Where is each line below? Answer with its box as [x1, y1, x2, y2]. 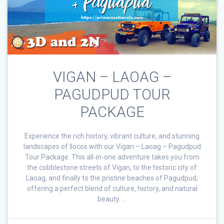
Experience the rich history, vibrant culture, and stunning [24, 131, 199, 140]
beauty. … [97, 194, 126, 203]
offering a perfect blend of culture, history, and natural [26, 184, 197, 192]
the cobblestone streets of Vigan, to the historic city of [27, 163, 197, 171]
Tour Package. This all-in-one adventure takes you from [24, 152, 199, 161]
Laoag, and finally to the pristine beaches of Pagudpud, [26, 173, 198, 182]
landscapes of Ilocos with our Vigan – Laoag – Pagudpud [23, 142, 201, 150]
